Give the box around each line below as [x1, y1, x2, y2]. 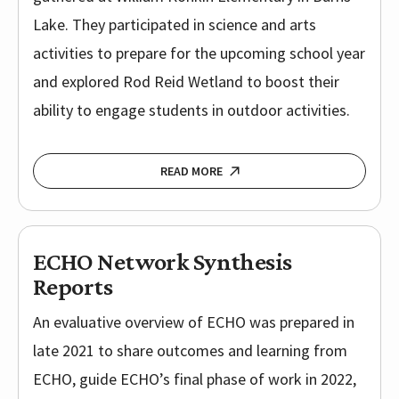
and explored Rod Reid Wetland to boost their [33, 71, 339, 93]
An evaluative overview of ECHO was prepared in [33, 312, 354, 333]
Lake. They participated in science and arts [33, 14, 316, 36]
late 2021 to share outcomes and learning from [33, 340, 347, 362]
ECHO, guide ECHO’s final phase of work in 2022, [33, 369, 356, 390]
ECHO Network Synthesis [33, 248, 292, 276]
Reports [33, 273, 113, 301]
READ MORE [159, 163, 223, 180]
